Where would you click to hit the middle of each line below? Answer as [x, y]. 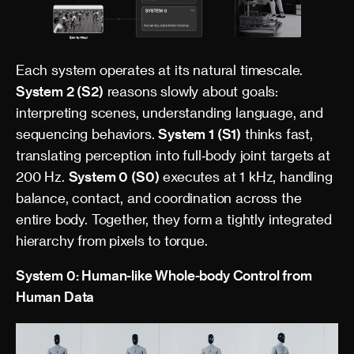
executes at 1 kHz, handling [246, 176]
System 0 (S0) [114, 176]
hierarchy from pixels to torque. [112, 240]
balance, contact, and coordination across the [159, 197]
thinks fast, [277, 133]
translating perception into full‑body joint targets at [173, 154]
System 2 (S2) [60, 90]
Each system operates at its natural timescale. [160, 69]
